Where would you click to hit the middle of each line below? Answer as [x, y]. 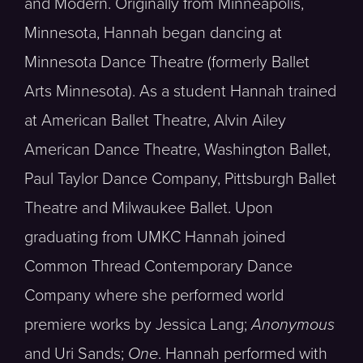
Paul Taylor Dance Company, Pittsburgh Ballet [180, 179]
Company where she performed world [154, 296]
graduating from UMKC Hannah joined [155, 237]
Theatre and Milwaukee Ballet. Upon [149, 208]
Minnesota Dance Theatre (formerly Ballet [167, 62]
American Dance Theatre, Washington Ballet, [177, 150]
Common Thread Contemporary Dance [158, 267]
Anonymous [293, 325]
